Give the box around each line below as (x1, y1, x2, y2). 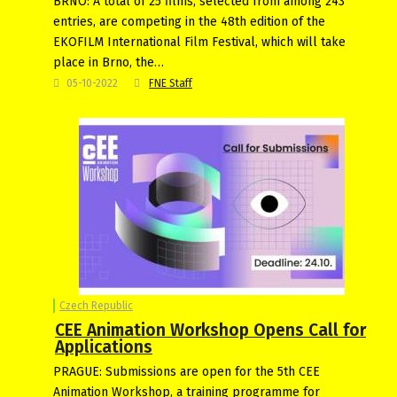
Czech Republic (59, 299, 133, 312)
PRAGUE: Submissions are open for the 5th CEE (53, 363, 320, 379)
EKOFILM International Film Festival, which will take (53, 34, 346, 50)
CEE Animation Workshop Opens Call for (55, 319, 366, 340)
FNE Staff (149, 76, 192, 90)
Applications (55, 336, 152, 357)
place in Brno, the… (53, 54, 164, 70)
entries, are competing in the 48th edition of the (53, 13, 325, 29)
